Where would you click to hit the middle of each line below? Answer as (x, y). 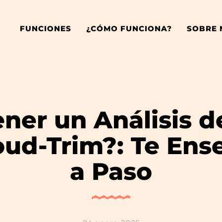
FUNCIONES (45, 28)
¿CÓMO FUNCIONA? (129, 28)
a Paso (111, 171)
